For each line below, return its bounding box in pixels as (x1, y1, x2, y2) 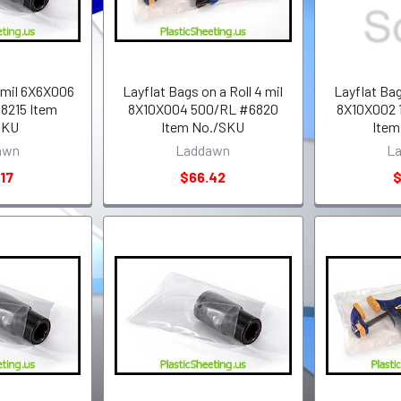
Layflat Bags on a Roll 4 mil (123, 81, 284, 99)
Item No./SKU (161, 117, 245, 135)
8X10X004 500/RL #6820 (127, 99, 278, 117)
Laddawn (175, 141, 231, 158)
